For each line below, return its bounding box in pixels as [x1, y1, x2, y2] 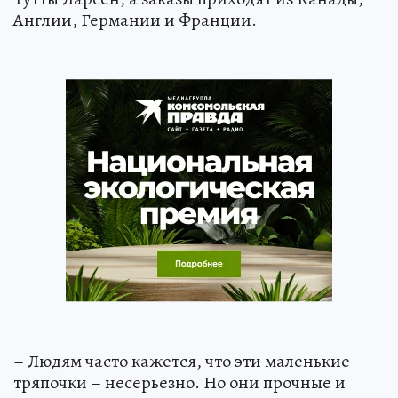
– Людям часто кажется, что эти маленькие [13, 348, 350, 373]
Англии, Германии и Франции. [13, 7, 257, 32]
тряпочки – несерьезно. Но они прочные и [13, 370, 346, 394]
